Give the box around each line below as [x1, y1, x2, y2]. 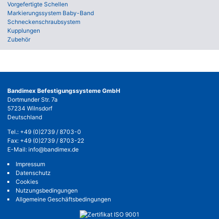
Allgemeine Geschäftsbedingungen [16, 196, 111, 203]
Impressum [16, 160, 45, 168]
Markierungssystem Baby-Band [7, 9, 94, 17]
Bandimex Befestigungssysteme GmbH [7, 87, 120, 95]
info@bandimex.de [28, 146, 79, 153]
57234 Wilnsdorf [7, 105, 52, 112]
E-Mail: [7, 146, 28, 153]
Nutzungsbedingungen [16, 187, 78, 195]
